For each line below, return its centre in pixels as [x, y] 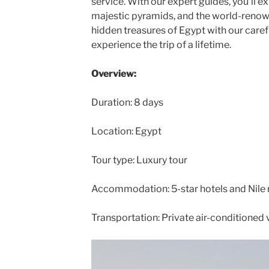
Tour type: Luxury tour [139, 160]
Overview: [113, 74]
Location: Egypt [126, 131]
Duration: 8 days [127, 102]
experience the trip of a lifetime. [161, 45]
